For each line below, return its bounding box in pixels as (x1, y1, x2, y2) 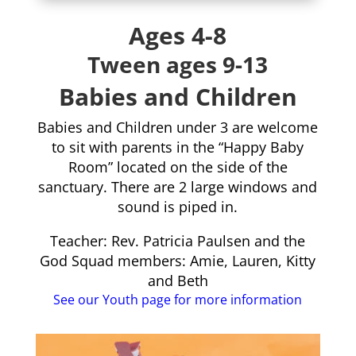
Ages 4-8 (129, 18, 227, 52)
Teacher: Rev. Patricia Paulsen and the (50, 230, 306, 250)
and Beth (147, 270, 208, 290)
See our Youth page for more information (53, 290, 303, 308)
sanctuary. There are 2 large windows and (38, 176, 318, 196)
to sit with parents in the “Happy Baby (52, 137, 304, 157)
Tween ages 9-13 (87, 48, 269, 79)
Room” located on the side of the (68, 157, 288, 176)
